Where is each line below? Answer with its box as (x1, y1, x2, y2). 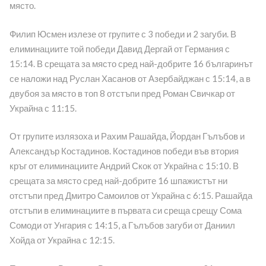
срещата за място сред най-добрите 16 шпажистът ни (9, 175, 227, 186)
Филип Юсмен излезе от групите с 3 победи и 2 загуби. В (9, 28, 236, 39)
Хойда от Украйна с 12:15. (9, 235, 115, 246)
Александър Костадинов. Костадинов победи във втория (9, 145, 239, 157)
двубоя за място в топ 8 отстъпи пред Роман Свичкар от (9, 87, 235, 99)
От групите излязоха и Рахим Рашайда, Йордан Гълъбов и (9, 131, 245, 142)
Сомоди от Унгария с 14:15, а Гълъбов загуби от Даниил (9, 220, 235, 231)
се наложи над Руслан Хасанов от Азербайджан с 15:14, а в (9, 72, 251, 84)
